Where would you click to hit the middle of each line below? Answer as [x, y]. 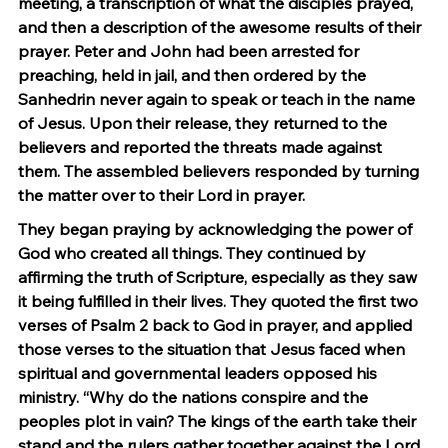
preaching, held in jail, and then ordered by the [194, 75]
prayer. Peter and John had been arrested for [190, 51]
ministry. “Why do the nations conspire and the [195, 397]
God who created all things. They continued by [194, 253]
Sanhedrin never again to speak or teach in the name [218, 99]
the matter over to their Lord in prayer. [161, 195]
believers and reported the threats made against [202, 147]
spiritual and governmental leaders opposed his [199, 373]
